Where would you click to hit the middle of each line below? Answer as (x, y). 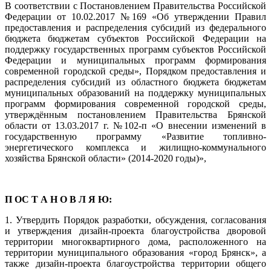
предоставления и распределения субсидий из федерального (135, 28)
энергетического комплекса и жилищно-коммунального (135, 148)
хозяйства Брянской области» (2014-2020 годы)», (106, 158)
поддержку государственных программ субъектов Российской (135, 50)
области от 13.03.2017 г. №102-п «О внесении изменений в (135, 126)
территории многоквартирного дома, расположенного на (135, 242)
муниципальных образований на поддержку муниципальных (135, 93)
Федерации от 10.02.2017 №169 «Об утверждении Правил (135, 17)
